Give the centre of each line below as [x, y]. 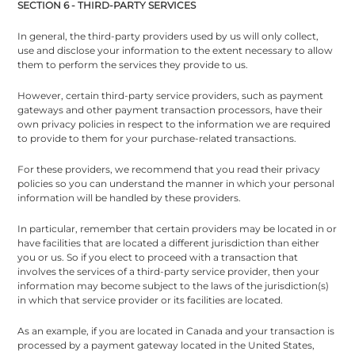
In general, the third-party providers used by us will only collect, [168, 36]
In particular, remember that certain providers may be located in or [177, 228]
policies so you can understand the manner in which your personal [176, 183]
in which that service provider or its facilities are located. [151, 300]
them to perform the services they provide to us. [133, 64]
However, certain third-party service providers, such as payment [171, 95]
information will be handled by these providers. [130, 197]
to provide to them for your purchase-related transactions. [157, 138]
